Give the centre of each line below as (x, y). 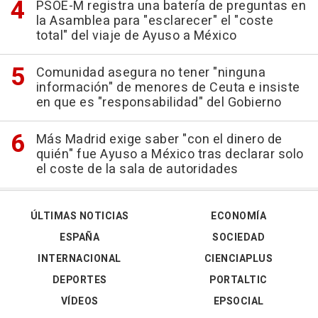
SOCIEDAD (238, 237)
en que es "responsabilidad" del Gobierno (159, 102)
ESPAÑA (79, 237)
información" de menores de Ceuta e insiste (168, 87)
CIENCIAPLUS (238, 258)
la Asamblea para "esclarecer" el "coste (154, 21)
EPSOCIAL (238, 301)
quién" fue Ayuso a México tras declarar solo (170, 154)
